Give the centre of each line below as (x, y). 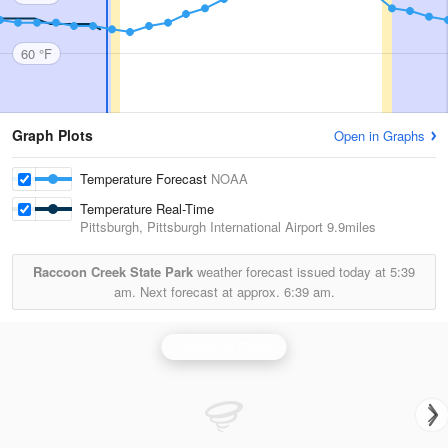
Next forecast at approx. (209, 291)
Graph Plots (52, 135)
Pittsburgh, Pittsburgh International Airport (201, 226)
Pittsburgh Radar (224, 346)
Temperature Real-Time (147, 208)
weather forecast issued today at (291, 271)
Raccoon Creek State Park (113, 271)
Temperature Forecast (145, 178)
